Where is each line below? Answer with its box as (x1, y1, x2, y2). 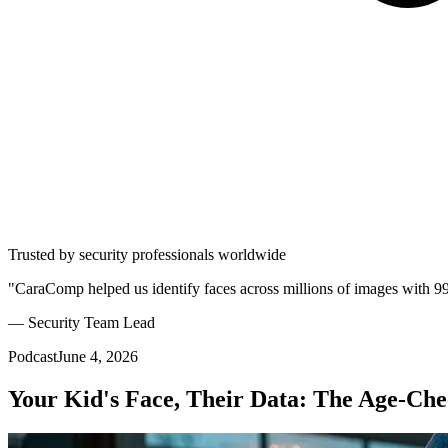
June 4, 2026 (57, 348, 138, 365)
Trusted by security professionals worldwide (8, 246, 286, 263)
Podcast (8, 348, 57, 365)
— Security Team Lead (8, 314, 155, 331)
